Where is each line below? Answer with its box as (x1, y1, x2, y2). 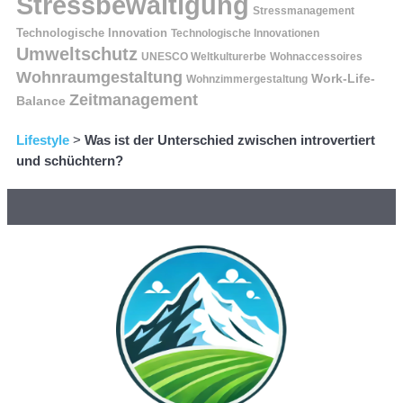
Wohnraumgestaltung (16, 68, 183, 87)
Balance (16, 94, 66, 109)
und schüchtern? (16, 153, 123, 169)
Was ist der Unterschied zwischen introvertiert (85, 132, 375, 148)
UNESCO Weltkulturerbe (141, 50, 266, 64)
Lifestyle (16, 132, 69, 148)
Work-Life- (311, 71, 375, 86)
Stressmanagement (253, 4, 354, 18)
